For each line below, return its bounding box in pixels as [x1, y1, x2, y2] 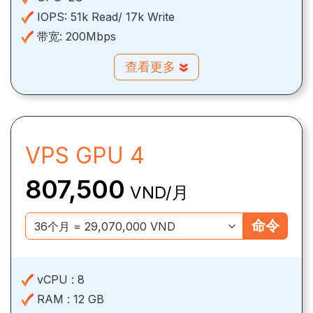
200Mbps [66, 29, 116, 43]
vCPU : [34, 272, 78, 286]
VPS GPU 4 [25, 141, 145, 169]
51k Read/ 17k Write [71, 9, 175, 24]
